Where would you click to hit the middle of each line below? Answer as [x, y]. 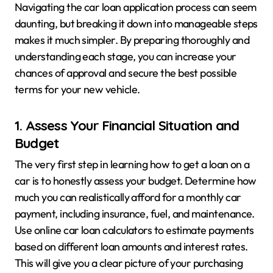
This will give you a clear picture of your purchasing [129, 263]
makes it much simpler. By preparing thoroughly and [132, 40]
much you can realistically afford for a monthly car [128, 197]
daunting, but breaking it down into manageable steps [136, 23]
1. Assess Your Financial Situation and [127, 125]
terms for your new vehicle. [77, 89]
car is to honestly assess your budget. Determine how [136, 181]
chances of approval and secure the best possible [126, 73]
